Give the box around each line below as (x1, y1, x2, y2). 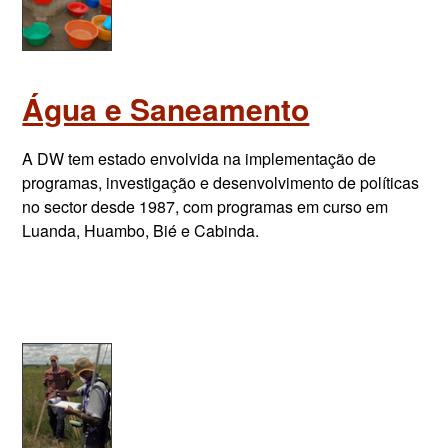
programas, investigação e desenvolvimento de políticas (22, 171, 420, 194)
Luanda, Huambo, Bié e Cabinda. (22, 219, 260, 242)
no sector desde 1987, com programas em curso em (22, 195, 389, 218)
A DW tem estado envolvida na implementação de (22, 147, 377, 170)
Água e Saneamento (22, 87, 310, 130)
